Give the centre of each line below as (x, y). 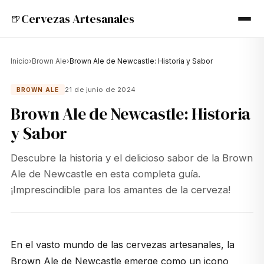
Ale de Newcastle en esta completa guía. (105, 174)
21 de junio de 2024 (100, 90)
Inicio (19, 61)
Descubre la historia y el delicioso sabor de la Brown (131, 158)
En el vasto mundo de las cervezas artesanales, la (122, 245)
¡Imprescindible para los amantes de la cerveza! (120, 190)
